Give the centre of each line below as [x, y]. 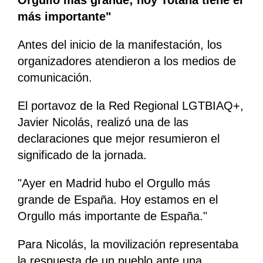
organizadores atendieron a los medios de [127, 61]
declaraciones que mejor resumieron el [119, 139]
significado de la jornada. [82, 155]
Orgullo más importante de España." [112, 216]
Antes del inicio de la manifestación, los [120, 45]
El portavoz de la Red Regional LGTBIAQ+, [131, 106]
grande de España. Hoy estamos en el [118, 200]
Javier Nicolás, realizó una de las [103, 122]
